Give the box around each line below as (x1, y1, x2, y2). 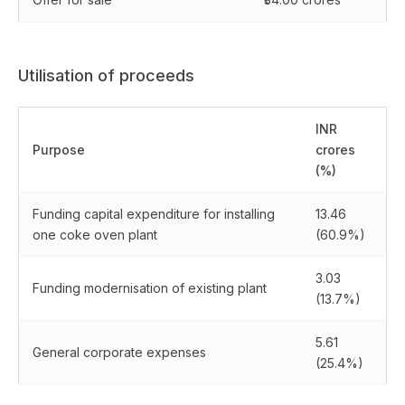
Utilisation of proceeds (18, 66, 194, 85)
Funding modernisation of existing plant (33, 280, 267, 296)
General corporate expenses (33, 344, 206, 360)
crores (316, 142, 355, 157)
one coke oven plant (33, 227, 157, 242)
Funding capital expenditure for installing (33, 206, 275, 221)
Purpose (33, 142, 85, 157)
